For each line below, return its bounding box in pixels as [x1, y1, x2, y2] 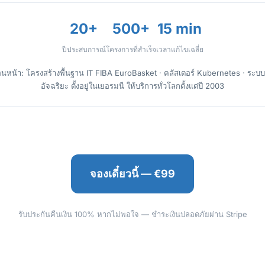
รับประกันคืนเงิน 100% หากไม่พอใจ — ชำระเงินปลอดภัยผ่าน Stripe [18, 209, 247, 219]
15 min [157, 20, 202, 37]
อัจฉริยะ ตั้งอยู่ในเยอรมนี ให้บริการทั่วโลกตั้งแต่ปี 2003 [41, 81, 224, 91]
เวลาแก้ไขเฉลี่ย [156, 45, 203, 54]
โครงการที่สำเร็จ [105, 45, 156, 54]
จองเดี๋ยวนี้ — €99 [90, 167, 175, 180]
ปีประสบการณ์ [62, 45, 106, 54]
